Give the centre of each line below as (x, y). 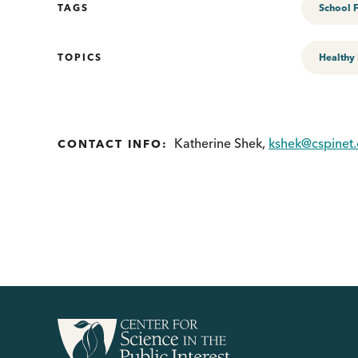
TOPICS (80, 57)
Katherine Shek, (221, 143)
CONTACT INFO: (113, 143)
